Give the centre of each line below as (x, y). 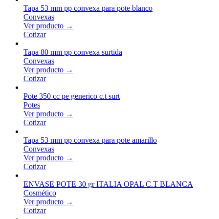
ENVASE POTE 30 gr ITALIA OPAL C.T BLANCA (108, 184)
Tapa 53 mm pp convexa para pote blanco (88, 8)
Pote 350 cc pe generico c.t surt (72, 96)
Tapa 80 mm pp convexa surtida (73, 52)
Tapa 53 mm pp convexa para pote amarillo (90, 140)
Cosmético (40, 193)
